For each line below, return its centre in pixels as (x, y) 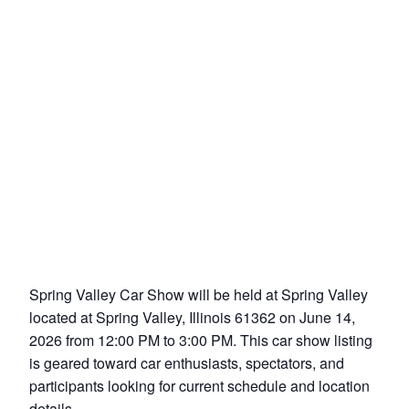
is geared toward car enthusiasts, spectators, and (187, 363)
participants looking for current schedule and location (199, 386)
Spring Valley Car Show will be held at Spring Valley (199, 294)
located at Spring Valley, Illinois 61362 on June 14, (192, 317)
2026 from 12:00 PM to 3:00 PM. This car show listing (201, 340)
